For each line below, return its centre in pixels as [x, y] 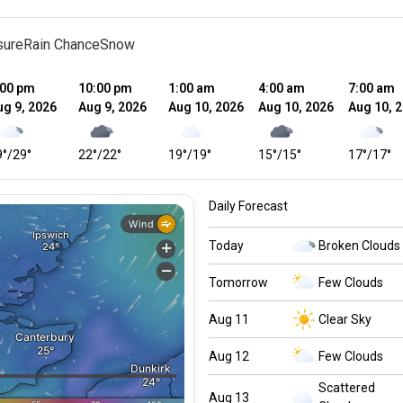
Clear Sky [345, 319]
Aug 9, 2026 [112, 107]
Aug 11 [228, 319]
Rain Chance [62, 45]
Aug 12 [228, 356]
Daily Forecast [248, 206]
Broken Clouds [359, 245]
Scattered [346, 388]
